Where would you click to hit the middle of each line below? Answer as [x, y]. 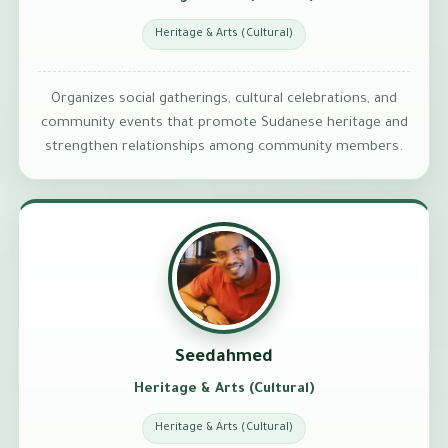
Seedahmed [224, 359]
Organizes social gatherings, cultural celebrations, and [224, 99]
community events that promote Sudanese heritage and [224, 123]
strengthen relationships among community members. [224, 147]
